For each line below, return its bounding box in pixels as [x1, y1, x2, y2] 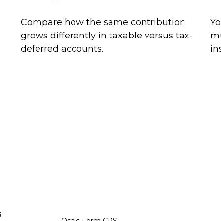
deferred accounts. [21, 43, 104, 55]
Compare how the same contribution [21, 17, 186, 28]
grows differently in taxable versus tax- [21, 30, 193, 41]
